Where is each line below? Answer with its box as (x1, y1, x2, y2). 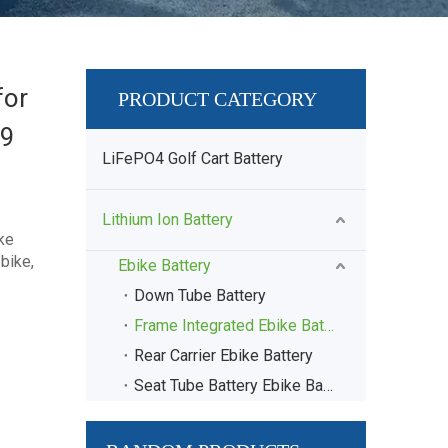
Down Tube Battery (134, 286, 266, 305)
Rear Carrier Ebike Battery (134, 346, 313, 365)
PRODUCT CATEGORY (118, 88, 317, 110)
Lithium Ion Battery (102, 210, 233, 229)
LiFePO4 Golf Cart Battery (102, 149, 283, 168)
